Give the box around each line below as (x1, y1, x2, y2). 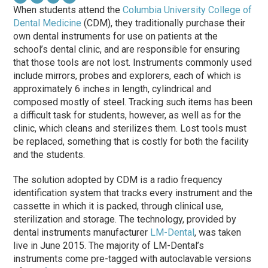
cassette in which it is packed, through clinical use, (13, 200, 224, 212)
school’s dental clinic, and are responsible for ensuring (13, 43, 240, 55)
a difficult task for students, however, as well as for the (13, 109, 242, 121)
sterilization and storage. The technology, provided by (13, 213, 237, 225)
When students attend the (13, 4, 123, 16)
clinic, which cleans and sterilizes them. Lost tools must (13, 122, 247, 134)
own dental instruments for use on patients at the (13, 30, 218, 42)
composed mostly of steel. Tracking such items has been (13, 96, 253, 108)
